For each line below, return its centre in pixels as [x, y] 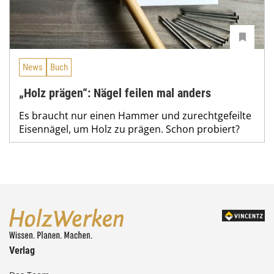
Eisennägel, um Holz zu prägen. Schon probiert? [129, 129]
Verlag [22, 250]
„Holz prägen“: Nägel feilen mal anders [115, 93]
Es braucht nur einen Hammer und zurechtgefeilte [135, 115]
